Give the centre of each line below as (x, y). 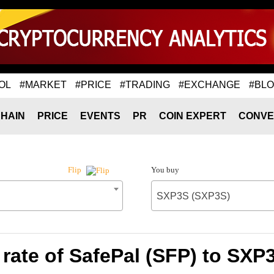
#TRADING (145, 84)
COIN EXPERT (193, 116)
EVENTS (100, 116)
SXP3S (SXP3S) (193, 196)
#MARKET (43, 84)
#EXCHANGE (209, 84)
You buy (165, 170)
